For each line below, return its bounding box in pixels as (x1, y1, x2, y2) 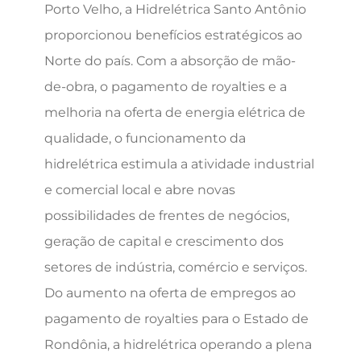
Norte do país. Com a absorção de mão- (44, 52, 296, 68)
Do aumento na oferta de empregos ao (44, 284, 296, 301)
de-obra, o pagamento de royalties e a (44, 78, 287, 94)
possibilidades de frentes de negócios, (44, 207, 289, 223)
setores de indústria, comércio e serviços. (44, 259, 307, 275)
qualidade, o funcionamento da (44, 130, 246, 146)
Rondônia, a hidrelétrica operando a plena (44, 336, 312, 352)
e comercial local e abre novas (44, 181, 235, 197)
